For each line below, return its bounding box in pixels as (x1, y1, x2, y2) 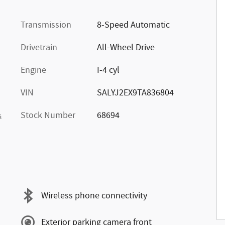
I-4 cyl (96, 64, 120, 76)
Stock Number (21, 109, 75, 122)
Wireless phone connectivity (41, 189, 147, 202)
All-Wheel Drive (96, 42, 155, 54)
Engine (21, 64, 46, 76)
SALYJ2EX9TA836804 (96, 87, 174, 99)
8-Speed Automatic (96, 19, 170, 31)
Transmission (21, 19, 71, 31)
